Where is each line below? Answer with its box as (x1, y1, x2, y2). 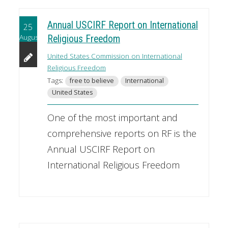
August (19, 33, 40, 42)
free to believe (69, 76, 114, 85)
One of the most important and (47, 111, 178, 124)
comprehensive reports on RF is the (47, 127, 196, 140)
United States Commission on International (47, 51, 182, 61)
